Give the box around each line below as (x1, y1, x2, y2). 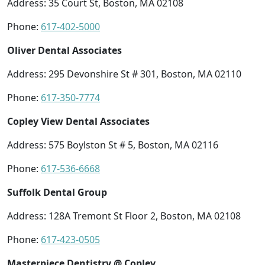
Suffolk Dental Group (7, 185, 107, 199)
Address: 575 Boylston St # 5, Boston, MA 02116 (7, 138, 218, 151)
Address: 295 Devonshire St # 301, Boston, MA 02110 (7, 67, 241, 80)
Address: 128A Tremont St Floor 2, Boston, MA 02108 (7, 209, 241, 222)
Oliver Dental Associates (7, 43, 122, 57)
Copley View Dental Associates (7, 114, 150, 128)
